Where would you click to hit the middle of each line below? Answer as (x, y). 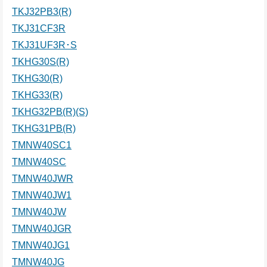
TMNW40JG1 (41, 245)
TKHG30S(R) (41, 62)
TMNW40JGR (42, 229)
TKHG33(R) (37, 95)
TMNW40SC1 (42, 145)
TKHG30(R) (37, 78)
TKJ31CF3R (39, 28)
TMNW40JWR (43, 178)
